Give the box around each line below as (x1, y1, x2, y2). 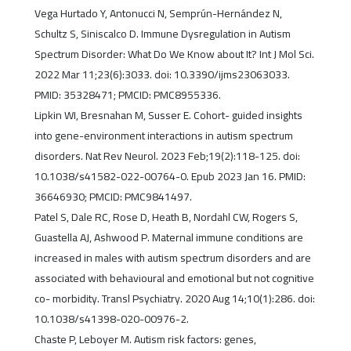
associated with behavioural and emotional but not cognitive (34, 268, 314, 289)
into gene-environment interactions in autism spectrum (34, 125, 293, 147)
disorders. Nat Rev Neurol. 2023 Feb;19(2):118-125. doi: (34, 146, 300, 167)
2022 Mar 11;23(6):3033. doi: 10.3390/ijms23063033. (34, 64, 290, 85)
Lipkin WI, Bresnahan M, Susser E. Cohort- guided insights (34, 105, 302, 126)
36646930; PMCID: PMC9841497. (34, 186, 192, 208)
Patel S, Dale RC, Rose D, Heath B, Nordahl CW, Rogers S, (34, 207, 298, 228)
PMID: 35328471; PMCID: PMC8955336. (34, 85, 221, 106)
